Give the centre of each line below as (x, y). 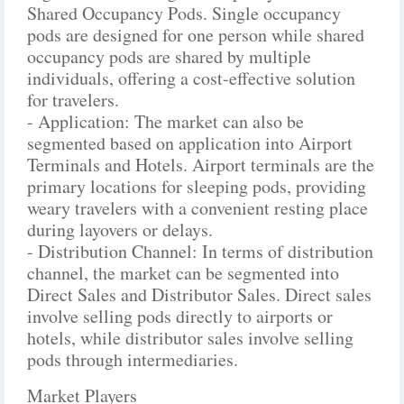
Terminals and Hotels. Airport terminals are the (201, 165)
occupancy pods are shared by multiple (169, 56)
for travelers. (73, 100)
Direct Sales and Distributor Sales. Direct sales (199, 294)
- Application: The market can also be (165, 121)
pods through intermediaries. (133, 359)
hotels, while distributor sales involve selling (190, 338)
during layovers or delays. (120, 230)
